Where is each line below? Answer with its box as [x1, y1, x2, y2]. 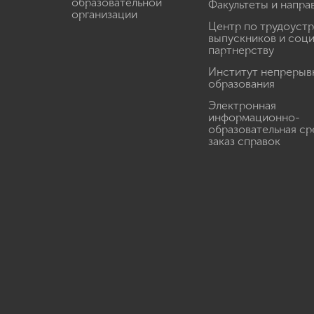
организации [71, 8, 137, 21]
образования [208, 77, 275, 90]
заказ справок [208, 135, 280, 148]
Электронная [208, 99, 276, 112]
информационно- [208, 111, 300, 124]
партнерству [208, 43, 274, 57]
